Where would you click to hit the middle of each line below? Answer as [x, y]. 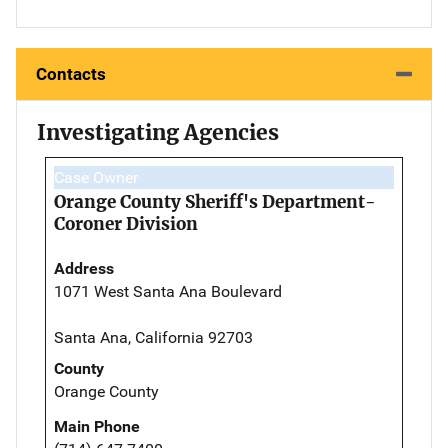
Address [84, 268]
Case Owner [96, 177]
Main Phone [97, 426]
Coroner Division [126, 223]
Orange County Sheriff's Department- [215, 201]
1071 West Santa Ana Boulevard [168, 291]
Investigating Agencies [158, 132]
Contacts [71, 73]
